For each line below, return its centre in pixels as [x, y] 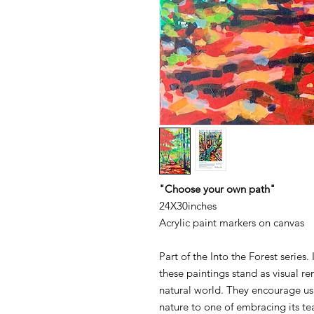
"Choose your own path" [217, 189]
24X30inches [188, 206]
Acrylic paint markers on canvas [232, 223]
